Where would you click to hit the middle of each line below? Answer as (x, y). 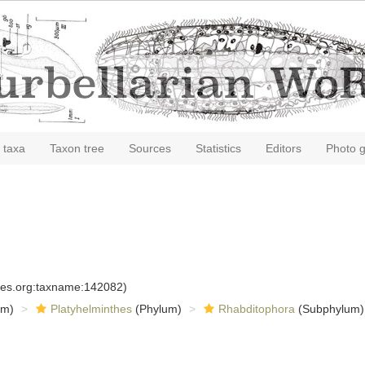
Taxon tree (77, 148)
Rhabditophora (256, 309)
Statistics (218, 148)
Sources (150, 148)
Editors (284, 148)
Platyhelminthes (91, 309)
